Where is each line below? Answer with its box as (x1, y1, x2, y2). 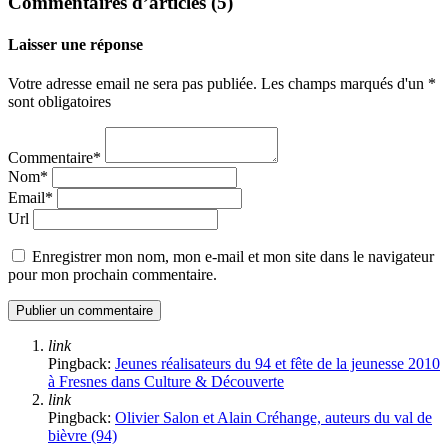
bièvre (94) (48, 426, 117, 444)
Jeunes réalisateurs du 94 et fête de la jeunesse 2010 (115, 354, 440, 372)
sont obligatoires (8, 92, 111, 110)
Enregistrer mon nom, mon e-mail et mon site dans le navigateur (32, 247, 434, 265)
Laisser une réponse (8, 35, 143, 53)
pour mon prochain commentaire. (8, 265, 217, 283)
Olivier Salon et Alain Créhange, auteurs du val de (115, 408, 432, 426)
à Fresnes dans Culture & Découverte (48, 372, 284, 390)
